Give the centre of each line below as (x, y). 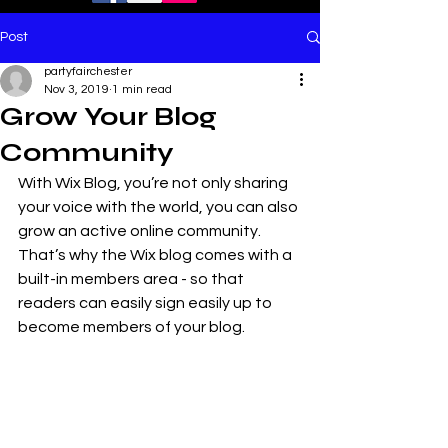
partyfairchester (88, 71)
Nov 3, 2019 (76, 89)
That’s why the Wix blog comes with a (156, 254)
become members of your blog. (131, 326)
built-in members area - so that (132, 278)
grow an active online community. (141, 230)
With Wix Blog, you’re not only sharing (154, 182)
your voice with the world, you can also (159, 206)
